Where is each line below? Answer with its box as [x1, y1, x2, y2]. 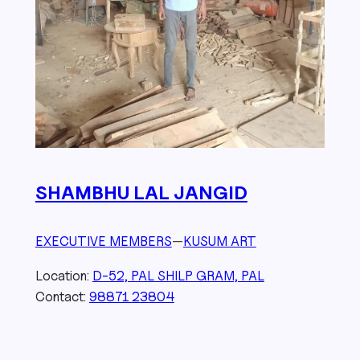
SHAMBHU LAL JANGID [35, 182, 247, 204]
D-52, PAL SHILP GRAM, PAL [92, 267, 264, 284]
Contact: [35, 288, 89, 305]
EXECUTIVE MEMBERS [35, 233, 172, 250]
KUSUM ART [182, 233, 256, 250]
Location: [35, 267, 92, 284]
